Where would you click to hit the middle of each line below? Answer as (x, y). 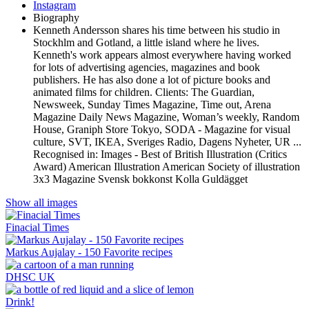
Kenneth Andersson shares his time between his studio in (157, 30)
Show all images (41, 203)
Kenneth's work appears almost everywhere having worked (162, 55)
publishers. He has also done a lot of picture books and (152, 80)
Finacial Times (37, 228)
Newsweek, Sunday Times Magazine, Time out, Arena (152, 105)
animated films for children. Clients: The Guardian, (144, 92)
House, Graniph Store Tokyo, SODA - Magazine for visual (162, 130)
